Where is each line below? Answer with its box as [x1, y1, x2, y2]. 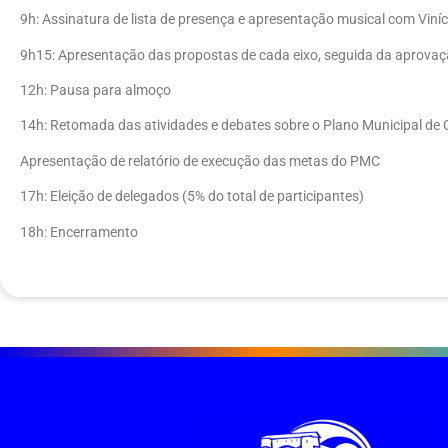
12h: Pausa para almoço [20, 82, 171, 99]
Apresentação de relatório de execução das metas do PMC [20, 152, 380, 170]
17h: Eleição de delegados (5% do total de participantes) [20, 188, 364, 206]
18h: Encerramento [20, 223, 138, 241]
